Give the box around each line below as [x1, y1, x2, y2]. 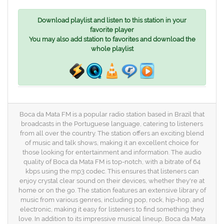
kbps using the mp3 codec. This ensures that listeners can [25, 167, 199, 175]
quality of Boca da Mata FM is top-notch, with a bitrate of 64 [23, 158, 200, 165]
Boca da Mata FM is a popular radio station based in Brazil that [19, 110, 204, 118]
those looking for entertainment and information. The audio [22, 148, 201, 156]
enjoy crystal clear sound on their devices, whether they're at [19, 177, 204, 184]
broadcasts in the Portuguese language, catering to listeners [21, 120, 203, 127]
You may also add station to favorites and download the [28, 35, 195, 43]
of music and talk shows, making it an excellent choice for [25, 139, 199, 146]
